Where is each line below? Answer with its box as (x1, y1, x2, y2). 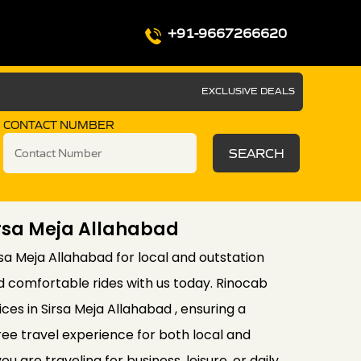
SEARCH (228, 145, 284, 161)
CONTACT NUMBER (3, 118, 114, 132)
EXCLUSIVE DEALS (201, 85, 295, 97)
